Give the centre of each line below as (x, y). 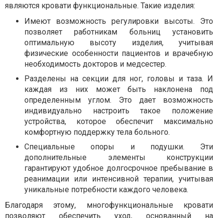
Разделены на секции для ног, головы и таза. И (119, 78)
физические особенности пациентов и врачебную (119, 53)
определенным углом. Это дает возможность (119, 100)
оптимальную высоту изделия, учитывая (119, 42)
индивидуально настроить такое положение (119, 110)
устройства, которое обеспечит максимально (119, 121)
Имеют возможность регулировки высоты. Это (119, 21)
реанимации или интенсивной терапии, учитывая (119, 179)
